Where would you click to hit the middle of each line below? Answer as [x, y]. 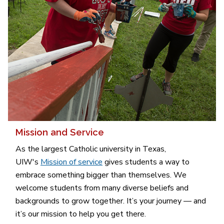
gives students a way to [146, 162]
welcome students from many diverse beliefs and [102, 188]
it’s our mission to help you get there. [81, 214]
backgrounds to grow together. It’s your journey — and [111, 201]
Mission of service [71, 162]
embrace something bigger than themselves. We [101, 175]
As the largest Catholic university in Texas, [91, 149]
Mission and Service [60, 132]
